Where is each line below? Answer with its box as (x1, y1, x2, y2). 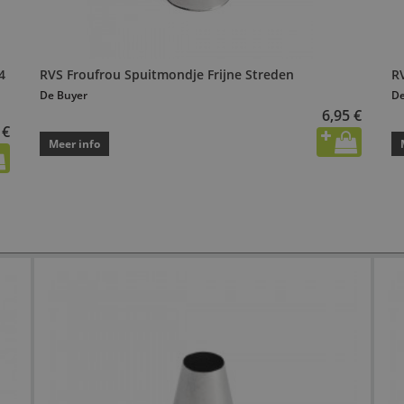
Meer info (49, 136, 100, 152)
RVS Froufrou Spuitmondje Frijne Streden (40, 66, 294, 84)
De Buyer (40, 87, 87, 104)
